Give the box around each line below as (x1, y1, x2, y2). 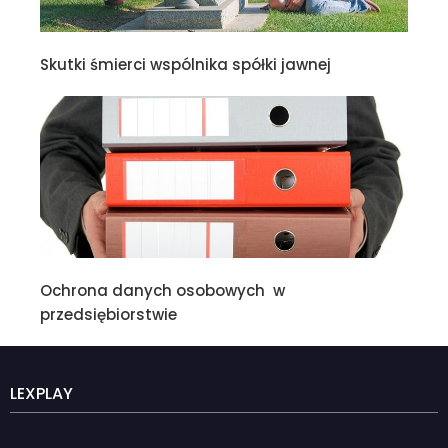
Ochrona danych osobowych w (40, 279, 285, 301)
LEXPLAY (10, 381, 73, 405)
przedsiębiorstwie (40, 303, 181, 325)
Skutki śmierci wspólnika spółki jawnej (40, 54, 331, 76)
